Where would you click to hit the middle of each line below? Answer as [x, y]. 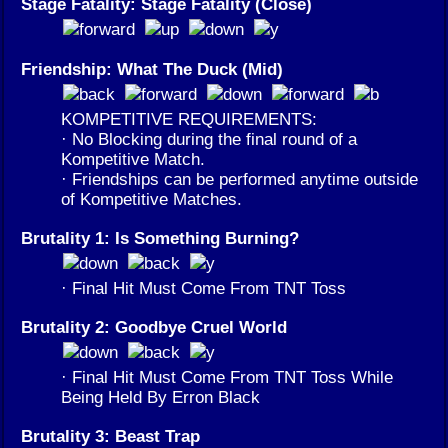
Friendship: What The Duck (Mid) [152, 69]
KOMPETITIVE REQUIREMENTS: [189, 119]
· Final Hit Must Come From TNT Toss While [227, 377]
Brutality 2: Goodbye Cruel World [154, 327]
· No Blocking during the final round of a [209, 139]
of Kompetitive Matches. [151, 199]
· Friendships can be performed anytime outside [239, 179]
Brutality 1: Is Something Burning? [160, 238]
